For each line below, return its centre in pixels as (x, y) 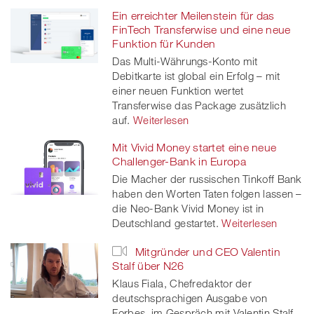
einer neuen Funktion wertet (178, 90)
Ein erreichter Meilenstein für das (193, 15)
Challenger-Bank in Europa (179, 161)
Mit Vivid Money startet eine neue (194, 147)
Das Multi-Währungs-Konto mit (185, 61)
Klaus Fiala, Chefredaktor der (182, 283)
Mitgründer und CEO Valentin (206, 251)
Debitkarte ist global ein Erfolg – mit (196, 75)
